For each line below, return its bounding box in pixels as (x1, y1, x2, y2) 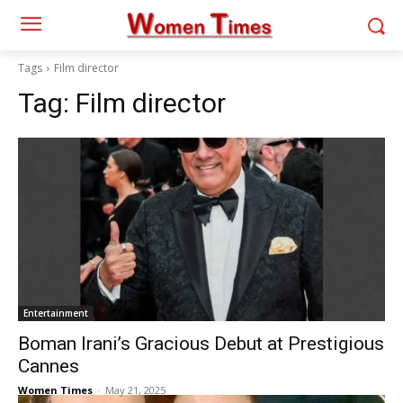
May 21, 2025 (105, 383, 166, 397)
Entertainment (23, 307, 88, 319)
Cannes (18, 355, 79, 377)
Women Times (18, 383, 93, 397)
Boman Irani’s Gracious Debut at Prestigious (18, 333, 384, 354)
